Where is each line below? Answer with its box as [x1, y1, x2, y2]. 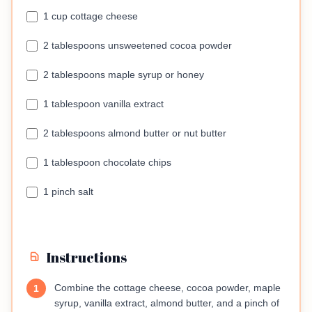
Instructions [46, 248, 127, 267]
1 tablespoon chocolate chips [43, 157, 171, 169]
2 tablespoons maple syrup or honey [43, 69, 204, 81]
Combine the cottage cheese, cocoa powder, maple [54, 282, 281, 294]
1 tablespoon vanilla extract [43, 98, 164, 110]
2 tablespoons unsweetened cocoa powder [43, 40, 232, 52]
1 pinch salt [43, 186, 93, 198]
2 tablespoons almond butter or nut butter [43, 127, 226, 139]
